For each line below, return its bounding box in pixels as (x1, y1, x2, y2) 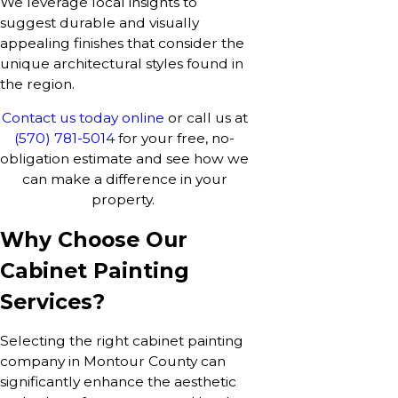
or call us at (163, 109, 248, 127)
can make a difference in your (21, 171, 227, 188)
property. (91, 191, 158, 209)
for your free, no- (115, 130, 235, 147)
